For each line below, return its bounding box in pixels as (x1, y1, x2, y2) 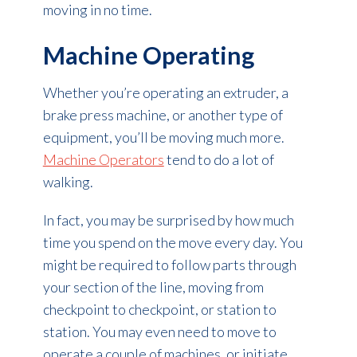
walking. (42, 173, 93, 191)
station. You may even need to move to (42, 323, 277, 341)
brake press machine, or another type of (42, 106, 283, 124)
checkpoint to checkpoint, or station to (42, 300, 277, 319)
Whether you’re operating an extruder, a (42, 84, 288, 102)
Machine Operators (42, 151, 164, 169)
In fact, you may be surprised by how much (42, 211, 294, 229)
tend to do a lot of (163, 151, 274, 169)
